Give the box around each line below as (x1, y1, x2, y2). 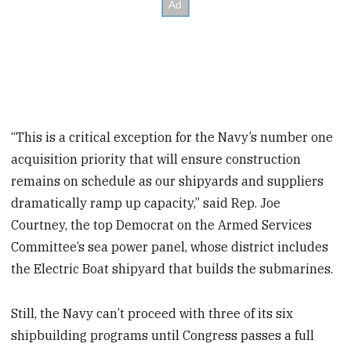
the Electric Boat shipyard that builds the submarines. (11, 260, 334, 277)
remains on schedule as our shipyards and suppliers (11, 172, 324, 189)
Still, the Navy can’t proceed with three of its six (11, 305, 294, 321)
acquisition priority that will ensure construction (11, 150, 302, 167)
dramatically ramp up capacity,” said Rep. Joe (11, 194, 281, 211)
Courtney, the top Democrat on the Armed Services (11, 216, 313, 233)
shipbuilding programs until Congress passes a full (11, 327, 315, 343)
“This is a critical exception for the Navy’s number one (11, 128, 334, 145)
